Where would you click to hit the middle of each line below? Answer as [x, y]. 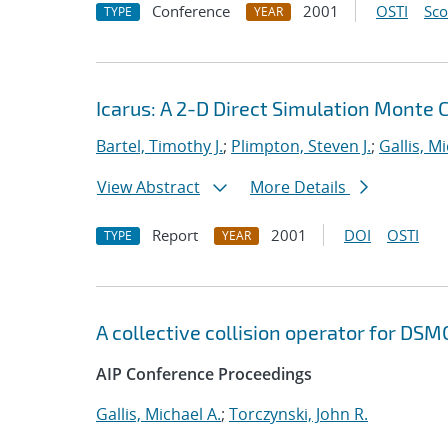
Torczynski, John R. [298, 414]
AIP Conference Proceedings [204, 374]
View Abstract [148, 187]
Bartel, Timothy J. [159, 146]
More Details [300, 187]
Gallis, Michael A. [158, 414]
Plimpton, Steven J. [301, 146]
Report [175, 235]
